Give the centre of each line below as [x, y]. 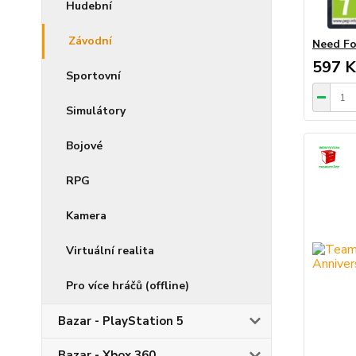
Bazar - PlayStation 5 [121, 321]
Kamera [86, 216]
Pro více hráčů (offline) [128, 286]
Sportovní [93, 76]
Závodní [90, 41]
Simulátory [96, 111]
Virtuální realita [110, 251]
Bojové [84, 146]
